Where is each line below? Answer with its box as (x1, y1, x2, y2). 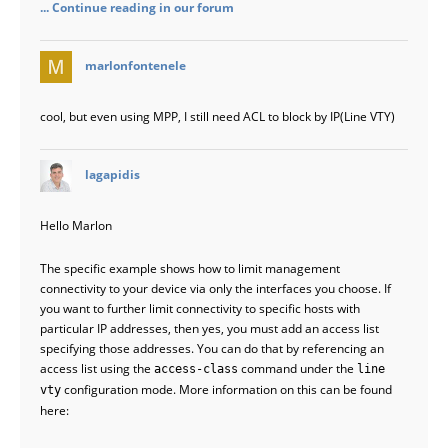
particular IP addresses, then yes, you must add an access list (40, 320, 379, 337)
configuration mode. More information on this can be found (61, 381, 392, 398)
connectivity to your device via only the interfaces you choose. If (40, 280, 391, 297)
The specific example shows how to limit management (40, 260, 340, 277)
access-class (154, 362, 238, 377)
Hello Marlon (40, 217, 112, 234)
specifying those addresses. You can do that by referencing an (40, 340, 384, 357)
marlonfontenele (85, 57, 186, 74)
